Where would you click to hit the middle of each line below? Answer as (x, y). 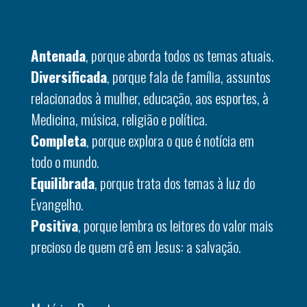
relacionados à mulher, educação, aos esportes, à (150, 98)
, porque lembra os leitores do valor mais (176, 225)
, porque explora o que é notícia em (170, 140)
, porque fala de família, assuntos (189, 76)
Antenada (58, 55)
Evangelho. (57, 204)
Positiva (54, 225)
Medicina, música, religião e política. (119, 119)
